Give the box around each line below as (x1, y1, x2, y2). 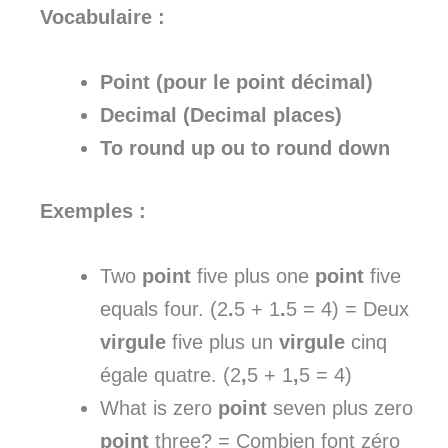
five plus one (191, 264, 315, 287)
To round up (100, 136, 221, 159)
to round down (245, 136, 390, 159)
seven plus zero (267, 396, 413, 419)
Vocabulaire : (40, 5, 165, 28)
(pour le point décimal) (156, 70, 373, 93)
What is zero (100, 396, 218, 419)
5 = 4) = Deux (286, 297, 409, 320)
